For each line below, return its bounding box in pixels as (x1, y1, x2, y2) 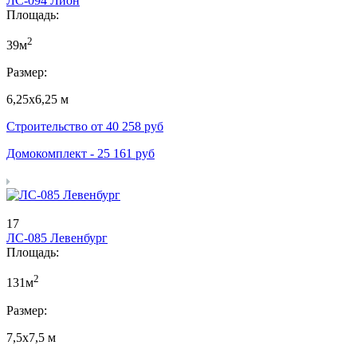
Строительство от (6, 120, 106, 134)
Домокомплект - (6, 147, 97, 161)
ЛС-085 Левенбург (6, 231, 108, 245)
